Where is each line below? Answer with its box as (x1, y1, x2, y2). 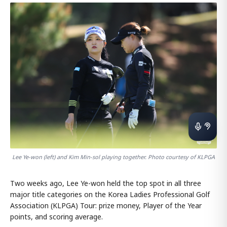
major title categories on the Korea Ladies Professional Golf (10, 189, 210, 199)
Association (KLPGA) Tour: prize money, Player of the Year (10, 200, 202, 210)
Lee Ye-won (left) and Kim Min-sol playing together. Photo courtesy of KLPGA (12, 153, 215, 161)
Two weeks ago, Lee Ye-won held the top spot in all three (10, 178, 201, 188)
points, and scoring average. (10, 211, 103, 221)
